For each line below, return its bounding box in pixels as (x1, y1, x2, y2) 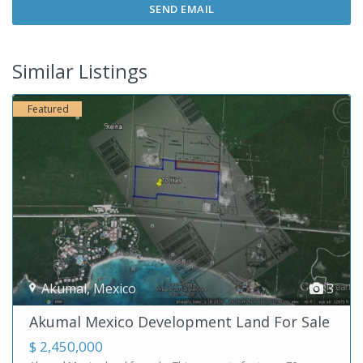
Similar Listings (12, 58, 147, 85)
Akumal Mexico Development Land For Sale (29, 312, 330, 332)
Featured (28, 102, 69, 117)
